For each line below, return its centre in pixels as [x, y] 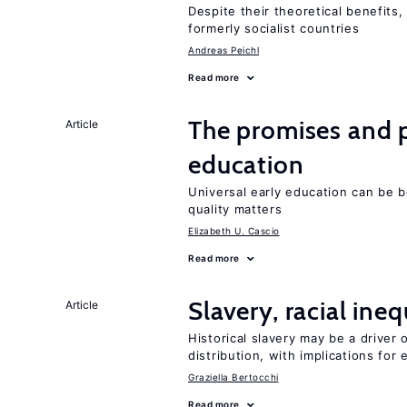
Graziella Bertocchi [233, 377]
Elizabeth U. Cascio [234, 231]
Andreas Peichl [223, 50]
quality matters [235, 209]
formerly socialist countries [274, 28]
